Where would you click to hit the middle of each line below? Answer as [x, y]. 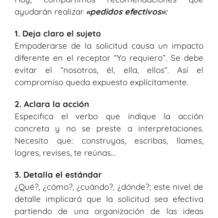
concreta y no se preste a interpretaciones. [109, 128]
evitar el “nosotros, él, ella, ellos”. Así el [109, 70]
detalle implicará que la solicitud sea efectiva [109, 199]
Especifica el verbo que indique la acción [109, 116]
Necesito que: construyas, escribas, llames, [109, 141]
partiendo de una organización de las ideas [109, 211]
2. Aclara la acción [52, 104]
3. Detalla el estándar [58, 175]
